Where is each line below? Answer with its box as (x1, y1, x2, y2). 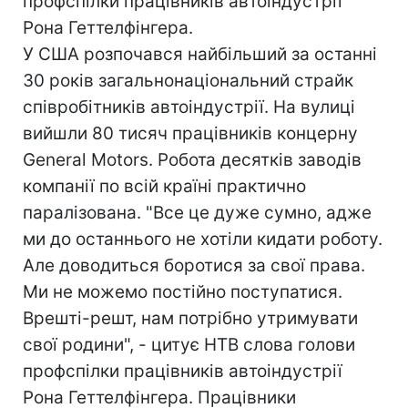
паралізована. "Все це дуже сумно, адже (23, 202, 372, 223)
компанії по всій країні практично (23, 176, 306, 197)
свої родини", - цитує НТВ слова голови (23, 334, 355, 355)
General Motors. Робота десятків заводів (23, 149, 362, 170)
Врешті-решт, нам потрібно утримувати (23, 308, 358, 329)
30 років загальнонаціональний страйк (23, 70, 353, 91)
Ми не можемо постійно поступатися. (23, 281, 342, 302)
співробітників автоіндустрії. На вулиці (23, 97, 355, 117)
